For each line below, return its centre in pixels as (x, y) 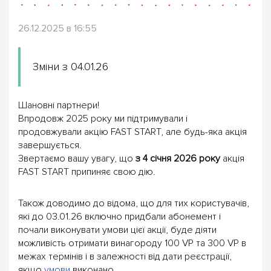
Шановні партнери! (59, 105)
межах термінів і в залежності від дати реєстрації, (125, 256)
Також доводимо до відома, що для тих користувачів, (134, 203)
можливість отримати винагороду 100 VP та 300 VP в (132, 243)
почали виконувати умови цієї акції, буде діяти (117, 230)
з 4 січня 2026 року (178, 158)
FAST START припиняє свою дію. (87, 171)
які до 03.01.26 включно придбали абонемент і (119, 216)
